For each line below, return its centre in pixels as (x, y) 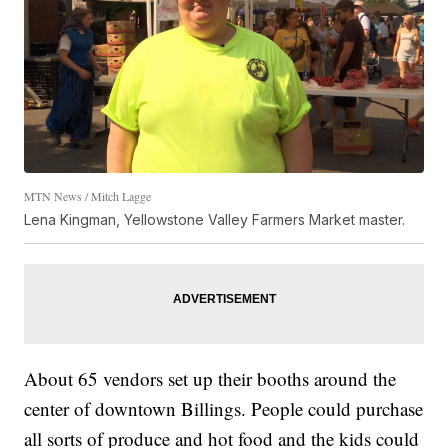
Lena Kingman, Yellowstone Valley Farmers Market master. (215, 220)
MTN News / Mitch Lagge (88, 196)
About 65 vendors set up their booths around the (210, 379)
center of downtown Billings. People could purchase (224, 409)
